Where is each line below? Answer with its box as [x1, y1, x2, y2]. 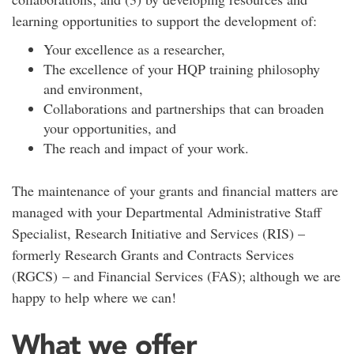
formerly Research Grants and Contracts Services [12, 244, 294, 264]
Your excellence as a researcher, [43, 39, 225, 58]
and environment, [43, 78, 143, 98]
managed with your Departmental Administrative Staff [12, 201, 322, 221]
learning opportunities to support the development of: [12, 10, 317, 30]
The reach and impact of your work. [43, 137, 249, 157]
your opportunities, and [43, 118, 176, 137]
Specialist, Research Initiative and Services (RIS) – [12, 223, 305, 243]
